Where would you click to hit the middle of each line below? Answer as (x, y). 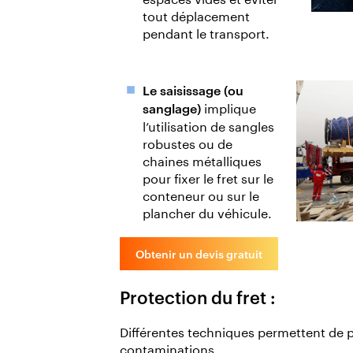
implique (230, 106)
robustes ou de (187, 142)
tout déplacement (196, 14)
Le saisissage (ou (193, 89)
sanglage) (173, 108)
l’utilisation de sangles (208, 124)
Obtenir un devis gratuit (199, 254)
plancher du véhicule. (207, 211)
